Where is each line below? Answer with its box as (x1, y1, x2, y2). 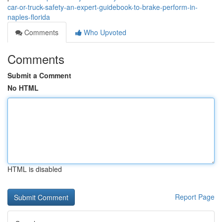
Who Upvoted (82, 27, 126, 37)
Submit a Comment (7, 70, 71, 80)
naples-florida (7, 12, 50, 22)
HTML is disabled (7, 164, 62, 174)
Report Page (175, 192, 215, 202)
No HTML (7, 83, 39, 93)
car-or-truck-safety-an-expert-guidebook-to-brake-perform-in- (7, 2, 198, 12)
